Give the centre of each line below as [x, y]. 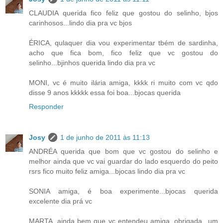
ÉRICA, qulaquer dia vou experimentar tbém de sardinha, [123, 43]
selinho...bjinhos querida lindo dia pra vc [92, 63]
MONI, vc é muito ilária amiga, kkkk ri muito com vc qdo [123, 83]
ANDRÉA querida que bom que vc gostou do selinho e [123, 152]
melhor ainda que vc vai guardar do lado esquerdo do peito [123, 162]
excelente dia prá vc [60, 201]
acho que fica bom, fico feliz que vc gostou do [123, 53]
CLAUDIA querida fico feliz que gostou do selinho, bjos [123, 13]
